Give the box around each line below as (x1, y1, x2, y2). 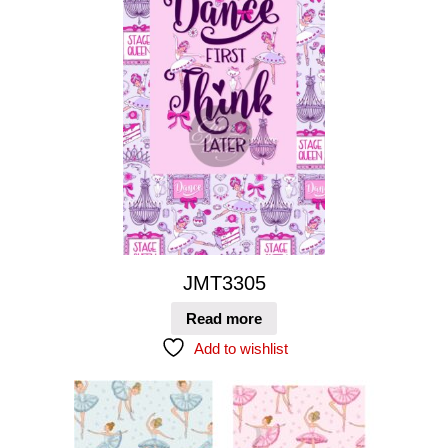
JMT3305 (182, 271, 266, 294)
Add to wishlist (193, 340, 288, 358)
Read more (186, 310, 262, 328)
